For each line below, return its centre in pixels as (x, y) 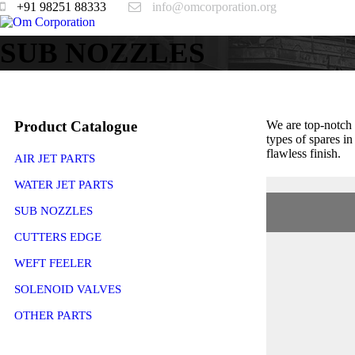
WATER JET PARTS (64, 185)
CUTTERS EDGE (58, 237)
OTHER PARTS (53, 315)
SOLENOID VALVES (68, 289)
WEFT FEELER (53, 263)
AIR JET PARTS (55, 158)
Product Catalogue (76, 126)
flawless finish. (303, 153)
